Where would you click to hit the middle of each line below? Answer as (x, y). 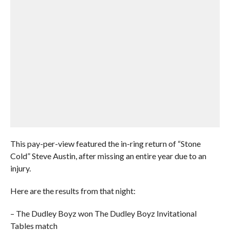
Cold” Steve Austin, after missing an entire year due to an (108, 156)
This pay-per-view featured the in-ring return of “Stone (105, 143)
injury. (20, 168)
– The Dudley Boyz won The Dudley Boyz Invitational (103, 213)
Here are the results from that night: (73, 191)
